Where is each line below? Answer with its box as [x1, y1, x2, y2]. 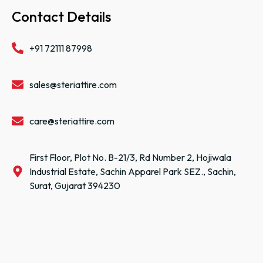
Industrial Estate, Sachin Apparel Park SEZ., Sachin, [29, 165, 236, 177]
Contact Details [12, 7, 111, 25]
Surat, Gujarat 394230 [29, 179, 120, 191]
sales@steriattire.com [29, 78, 117, 90]
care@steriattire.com [29, 114, 114, 127]
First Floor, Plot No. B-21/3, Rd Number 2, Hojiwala [29, 151, 231, 163]
